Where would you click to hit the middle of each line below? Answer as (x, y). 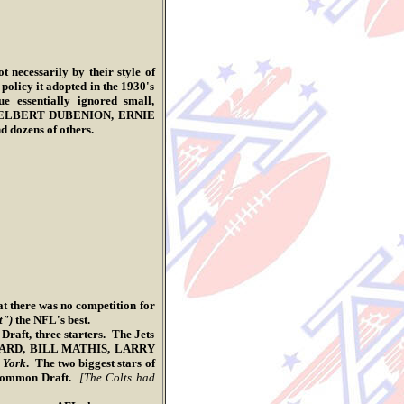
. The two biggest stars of (91, 363)
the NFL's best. (52, 320)
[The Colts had (117, 377)
